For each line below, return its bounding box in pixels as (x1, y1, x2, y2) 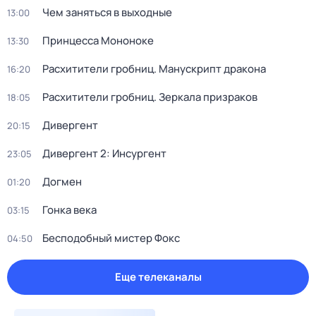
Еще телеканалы (114, 269, 202, 284)
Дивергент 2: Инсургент (42, 146, 166, 161)
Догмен (42, 174, 82, 189)
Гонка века (42, 202, 97, 217)
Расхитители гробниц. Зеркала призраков (42, 90, 257, 104)
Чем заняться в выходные (42, 5, 172, 20)
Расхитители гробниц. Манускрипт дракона (42, 61, 266, 76)
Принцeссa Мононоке (42, 33, 154, 48)
